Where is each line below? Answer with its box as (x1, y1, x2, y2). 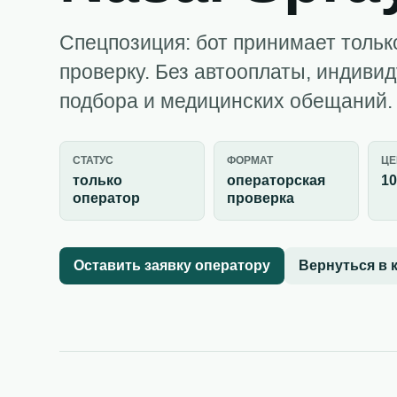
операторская (227, 173, 326, 188)
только (73, 173, 123, 188)
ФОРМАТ (227, 154, 274, 167)
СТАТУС (73, 154, 114, 167)
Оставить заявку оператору (74, 258, 271, 273)
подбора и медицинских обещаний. (59, 90, 393, 113)
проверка (227, 191, 295, 206)
